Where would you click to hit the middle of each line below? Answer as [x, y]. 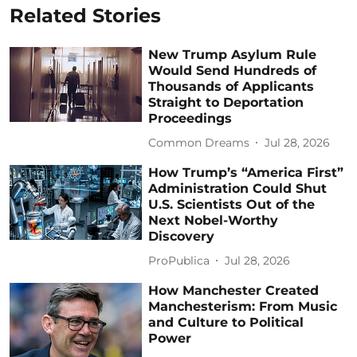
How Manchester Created [234, 291]
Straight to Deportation [226, 103]
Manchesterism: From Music [243, 307]
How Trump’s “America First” [246, 173]
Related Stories [85, 16]
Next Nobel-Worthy [214, 221]
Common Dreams [199, 142]
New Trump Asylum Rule [233, 55]
